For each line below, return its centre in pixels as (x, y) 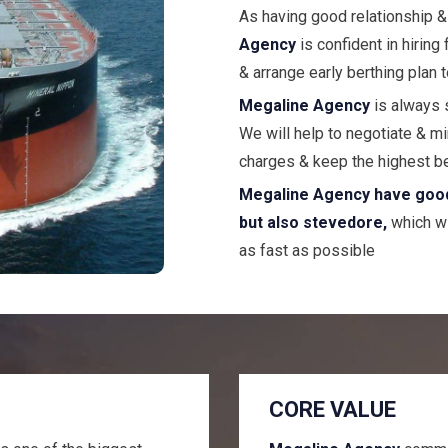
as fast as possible (307, 251)
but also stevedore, (313, 223)
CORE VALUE (332, 410)
